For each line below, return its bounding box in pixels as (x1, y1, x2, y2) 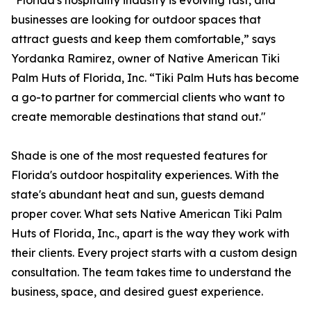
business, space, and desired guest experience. (11, 285, 263, 299)
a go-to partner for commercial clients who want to (11, 90, 285, 105)
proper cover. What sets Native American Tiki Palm (11, 207, 282, 221)
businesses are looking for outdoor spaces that (11, 12, 261, 27)
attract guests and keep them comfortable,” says (11, 32, 276, 47)
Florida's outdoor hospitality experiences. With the (11, 168, 279, 183)
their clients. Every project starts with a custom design (11, 246, 297, 260)
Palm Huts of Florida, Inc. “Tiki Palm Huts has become (11, 71, 299, 85)
